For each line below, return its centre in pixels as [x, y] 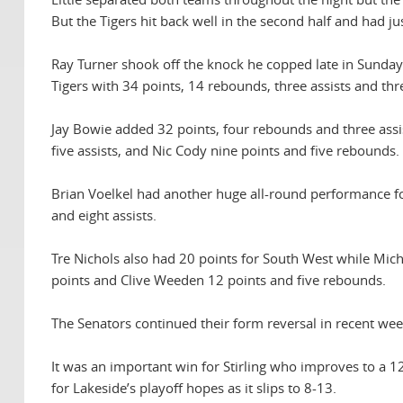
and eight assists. [104, 215]
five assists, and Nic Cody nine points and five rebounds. [225, 151]
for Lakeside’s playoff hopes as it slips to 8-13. [194, 388]
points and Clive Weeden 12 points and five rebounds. [219, 280]
